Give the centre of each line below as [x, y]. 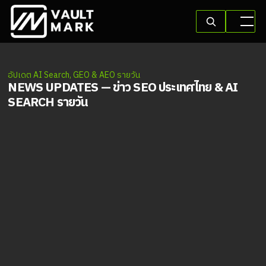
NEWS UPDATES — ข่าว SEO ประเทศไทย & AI [123, 88]
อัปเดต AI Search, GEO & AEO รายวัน [74, 75]
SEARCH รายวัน [48, 102]
